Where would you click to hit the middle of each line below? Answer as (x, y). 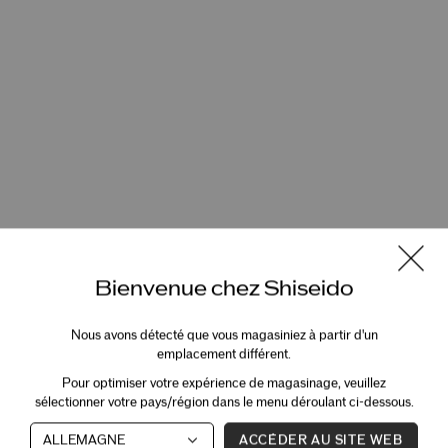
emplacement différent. (224, 354)
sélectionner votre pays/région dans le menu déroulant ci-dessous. (224, 402)
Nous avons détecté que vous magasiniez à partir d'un (224, 335)
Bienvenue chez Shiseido (224, 288)
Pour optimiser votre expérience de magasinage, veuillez (224, 383)
